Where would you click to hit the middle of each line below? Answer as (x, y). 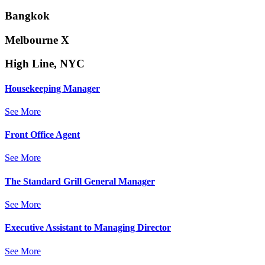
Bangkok (27, 15)
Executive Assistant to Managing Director (88, 228)
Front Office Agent (42, 135)
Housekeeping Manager (52, 88)
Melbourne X (37, 40)
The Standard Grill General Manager (80, 181)
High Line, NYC (45, 64)
